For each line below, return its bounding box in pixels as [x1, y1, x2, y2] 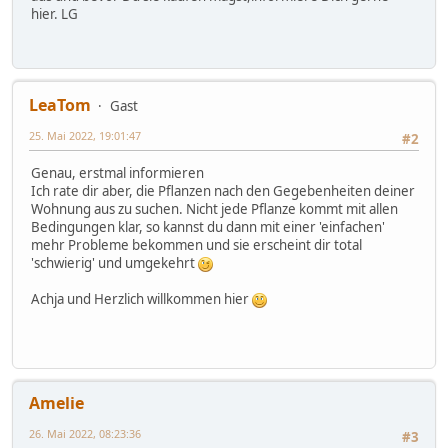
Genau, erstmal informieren [31, 164, 204, 183]
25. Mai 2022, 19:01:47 [29, 128, 141, 144]
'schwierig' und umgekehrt [31, 254, 198, 273]
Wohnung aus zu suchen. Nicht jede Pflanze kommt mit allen [31, 200, 398, 219]
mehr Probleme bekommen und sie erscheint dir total [31, 236, 362, 255]
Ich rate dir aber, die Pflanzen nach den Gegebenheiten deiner [31, 182, 415, 201]
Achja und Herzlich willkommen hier [31, 290, 252, 309]
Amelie [29, 391, 84, 414]
